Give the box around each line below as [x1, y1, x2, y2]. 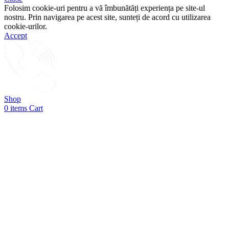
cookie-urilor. [4, 21, 47, 31]
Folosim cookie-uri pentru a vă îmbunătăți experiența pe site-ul [4, 3, 205, 12]
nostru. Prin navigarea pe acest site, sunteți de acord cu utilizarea [4, 12, 211, 21]
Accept [4, 31, 27, 40]
